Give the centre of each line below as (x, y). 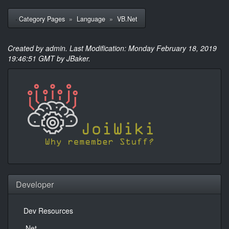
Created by (27, 48)
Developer (35, 184)
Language (92, 19)
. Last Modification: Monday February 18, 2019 (141, 48)
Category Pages (43, 19)
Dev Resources (48, 211)
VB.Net (127, 19)
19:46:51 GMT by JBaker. (49, 58)
